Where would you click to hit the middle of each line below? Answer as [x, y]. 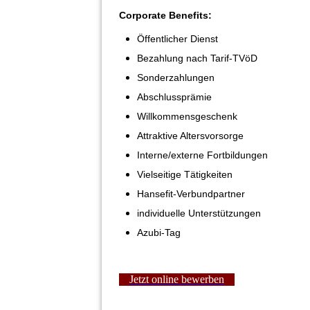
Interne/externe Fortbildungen [202, 155]
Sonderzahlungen [176, 77]
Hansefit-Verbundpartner [191, 193]
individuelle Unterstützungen [199, 213]
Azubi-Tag [159, 232]
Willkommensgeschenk [187, 116]
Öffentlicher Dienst [177, 38]
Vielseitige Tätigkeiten [185, 174]
